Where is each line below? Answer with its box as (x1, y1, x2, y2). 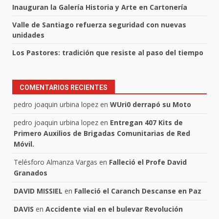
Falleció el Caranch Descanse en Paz (74, 186, 201, 196)
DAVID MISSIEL (14, 186, 63, 196)
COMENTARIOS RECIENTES (20, 84, 108, 92)
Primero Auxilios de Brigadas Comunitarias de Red (14, 129, 190, 138)
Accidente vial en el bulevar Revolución (45, 204, 183, 214)
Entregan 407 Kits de (110, 118, 183, 128)
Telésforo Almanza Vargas (14, 157, 97, 167)
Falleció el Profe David (109, 157, 187, 167)
